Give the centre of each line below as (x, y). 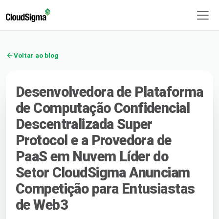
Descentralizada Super (84, 124)
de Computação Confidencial (103, 108)
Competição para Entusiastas (105, 188)
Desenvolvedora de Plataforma (109, 92)
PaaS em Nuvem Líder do (92, 156)
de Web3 (42, 205)
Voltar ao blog (36, 55)
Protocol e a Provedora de (94, 140)
